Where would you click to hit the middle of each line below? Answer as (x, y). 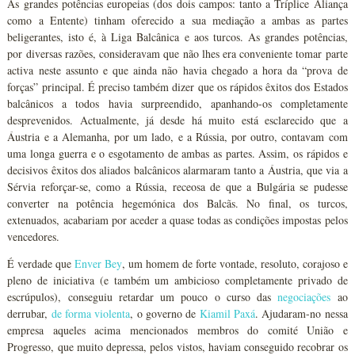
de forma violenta (91, 313)
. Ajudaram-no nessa (301, 313)
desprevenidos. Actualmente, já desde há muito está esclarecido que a (177, 120)
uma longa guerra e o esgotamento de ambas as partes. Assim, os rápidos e (177, 153)
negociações (304, 297)
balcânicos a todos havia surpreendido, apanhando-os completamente (177, 103)
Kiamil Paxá (227, 313)
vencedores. (34, 237)
